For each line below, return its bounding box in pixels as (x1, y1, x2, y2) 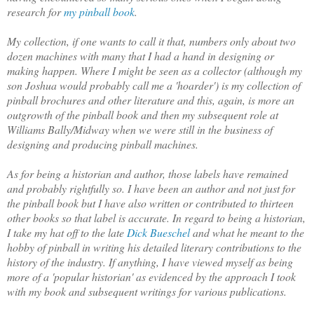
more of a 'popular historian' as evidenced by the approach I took (7, 268, 296, 284)
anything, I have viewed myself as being (118, 254, 293, 269)
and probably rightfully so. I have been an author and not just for (7, 180, 295, 196)
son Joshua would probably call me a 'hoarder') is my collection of (7, 77, 301, 93)
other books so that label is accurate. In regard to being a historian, (7, 210, 306, 225)
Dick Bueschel (127, 224, 193, 240)
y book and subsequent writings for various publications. (36, 283, 287, 299)
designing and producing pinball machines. (7, 136, 198, 151)
